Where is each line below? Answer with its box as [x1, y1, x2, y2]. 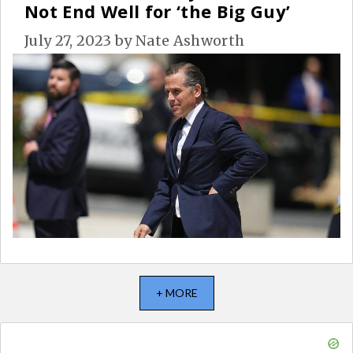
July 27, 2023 [24, 32, 112, 50]
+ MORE [155, 286, 198, 300]
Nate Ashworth [135, 32, 245, 50]
